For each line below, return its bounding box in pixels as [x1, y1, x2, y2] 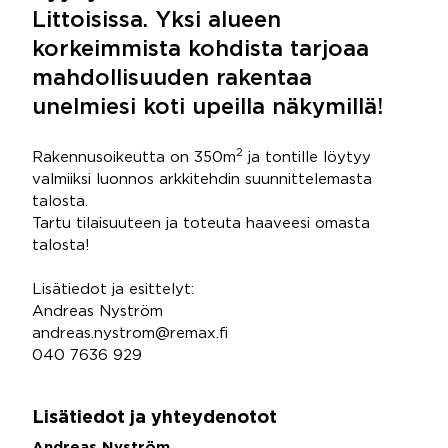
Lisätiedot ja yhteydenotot [32, 410, 277, 426]
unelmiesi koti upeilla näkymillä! [32, 98, 383, 118]
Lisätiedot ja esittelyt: [32, 283, 194, 296]
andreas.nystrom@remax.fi [32, 327, 228, 340]
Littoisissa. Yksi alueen [32, 11, 281, 31]
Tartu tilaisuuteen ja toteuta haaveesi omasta [32, 217, 370, 230]
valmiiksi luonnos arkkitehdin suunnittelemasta [32, 173, 372, 186]
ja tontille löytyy [243, 151, 371, 164]
